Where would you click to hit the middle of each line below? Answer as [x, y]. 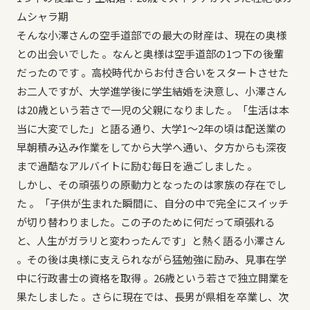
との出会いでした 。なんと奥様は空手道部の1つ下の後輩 [150, 54]
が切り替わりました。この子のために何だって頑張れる [146, 222]
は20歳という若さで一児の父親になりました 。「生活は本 [153, 110]
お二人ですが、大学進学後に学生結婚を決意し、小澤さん [152, 91]
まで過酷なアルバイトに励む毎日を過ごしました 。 [137, 166]
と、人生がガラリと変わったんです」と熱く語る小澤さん [151, 240]
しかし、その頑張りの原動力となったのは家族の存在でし [152, 184]
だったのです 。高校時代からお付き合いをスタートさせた [153, 72]
